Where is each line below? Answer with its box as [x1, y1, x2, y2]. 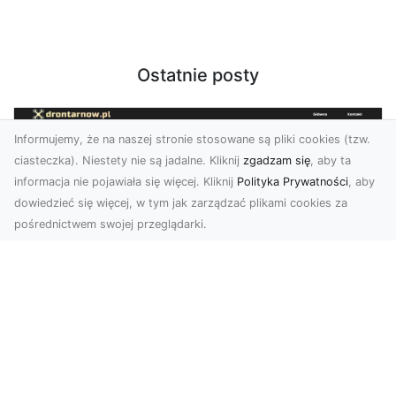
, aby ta [310, 154, 351, 167]
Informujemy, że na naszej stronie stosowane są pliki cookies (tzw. [14, 133, 370, 146]
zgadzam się [243, 154, 310, 167]
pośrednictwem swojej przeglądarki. [14, 217, 207, 231]
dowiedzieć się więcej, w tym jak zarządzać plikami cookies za [14, 196, 347, 209]
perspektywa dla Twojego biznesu [54, 348, 342, 370]
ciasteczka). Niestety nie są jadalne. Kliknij [14, 154, 243, 167]
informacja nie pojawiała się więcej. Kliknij [14, 175, 237, 188]
